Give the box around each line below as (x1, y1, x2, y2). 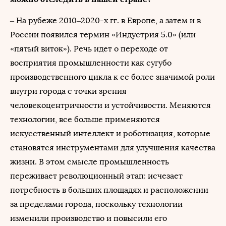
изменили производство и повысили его (10, 213, 167, 223)
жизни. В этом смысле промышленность (10, 157, 169, 166)
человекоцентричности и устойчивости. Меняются (10, 100, 211, 110)
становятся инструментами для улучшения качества (10, 143, 215, 152)
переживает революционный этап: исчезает (10, 171, 183, 181)
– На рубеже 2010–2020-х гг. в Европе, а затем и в (10, 16, 201, 25)
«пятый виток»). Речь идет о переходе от (10, 44, 168, 53)
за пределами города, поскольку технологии (10, 199, 183, 209)
